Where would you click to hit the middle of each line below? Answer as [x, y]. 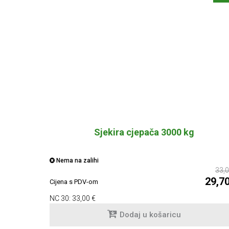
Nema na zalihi [77, 161]
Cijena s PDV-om [74, 182]
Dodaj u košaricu [150, 215]
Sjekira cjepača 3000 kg [144, 132]
